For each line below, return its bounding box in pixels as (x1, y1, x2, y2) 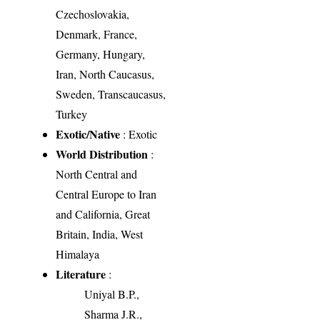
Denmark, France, (56, 26, 138, 41)
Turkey (56, 106, 88, 121)
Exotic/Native (56, 125, 121, 142)
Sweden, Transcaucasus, (56, 86, 166, 101)
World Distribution (56, 145, 149, 162)
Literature (56, 265, 106, 282)
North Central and (56, 166, 138, 181)
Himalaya (56, 246, 100, 261)
